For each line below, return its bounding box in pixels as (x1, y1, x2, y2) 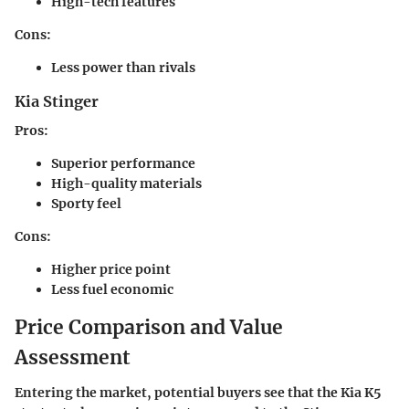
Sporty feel (51, 195, 121, 213)
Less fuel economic (51, 281, 173, 299)
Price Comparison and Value (15, 315, 283, 341)
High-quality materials (51, 175, 202, 193)
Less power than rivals (51, 59, 195, 77)
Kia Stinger (15, 92, 99, 111)
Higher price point (51, 261, 171, 278)
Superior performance (51, 155, 195, 173)
